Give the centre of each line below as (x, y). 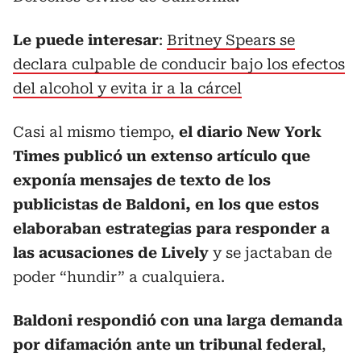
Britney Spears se (231, 40)
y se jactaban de (270, 253)
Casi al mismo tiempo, (96, 132)
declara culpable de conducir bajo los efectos (179, 64)
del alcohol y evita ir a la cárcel (127, 88)
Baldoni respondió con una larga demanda (178, 320)
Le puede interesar (86, 40)
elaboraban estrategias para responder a (171, 228)
